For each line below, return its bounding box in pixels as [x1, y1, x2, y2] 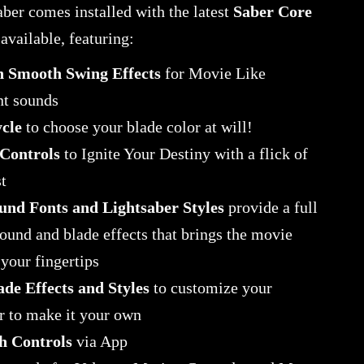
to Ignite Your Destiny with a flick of [59, 145, 308, 162]
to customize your [149, 279, 272, 297]
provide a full [223, 199, 318, 216]
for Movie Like [160, 65, 266, 82]
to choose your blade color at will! [21, 119, 253, 136]
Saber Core [232, 3, 312, 20]
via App [71, 333, 128, 350]
